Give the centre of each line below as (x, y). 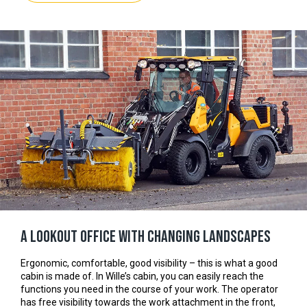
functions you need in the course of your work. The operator (149, 289)
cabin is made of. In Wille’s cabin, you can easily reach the (142, 276)
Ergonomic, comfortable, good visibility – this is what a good (149, 263)
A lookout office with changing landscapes (146, 236)
